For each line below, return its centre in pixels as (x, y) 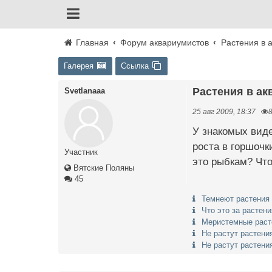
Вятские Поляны (103, 168)
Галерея (79, 66)
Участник (81, 152)
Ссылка (135, 66)
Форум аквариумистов (165, 42)
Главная (91, 42)
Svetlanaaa (85, 91)
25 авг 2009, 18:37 (224, 111)
